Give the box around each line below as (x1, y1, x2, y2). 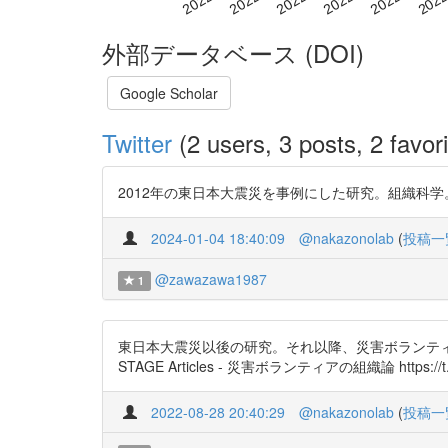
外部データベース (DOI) (102, 34, 364, 70)
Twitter (102, 124, 172, 160)
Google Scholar (120, 82, 218, 103)
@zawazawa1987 (154, 268, 267, 289)
